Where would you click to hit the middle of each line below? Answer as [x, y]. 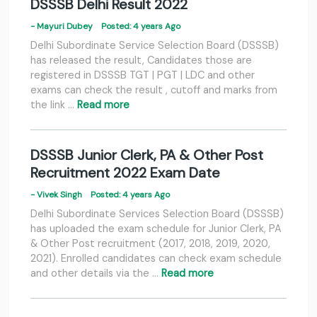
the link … [54, 105]
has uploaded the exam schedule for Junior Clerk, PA [156, 229]
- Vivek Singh [60, 195]
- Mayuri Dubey [66, 27]
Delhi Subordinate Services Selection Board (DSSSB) [157, 214]
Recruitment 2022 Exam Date [125, 173]
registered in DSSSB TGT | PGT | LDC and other [143, 75]
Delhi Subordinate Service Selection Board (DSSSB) [155, 46]
